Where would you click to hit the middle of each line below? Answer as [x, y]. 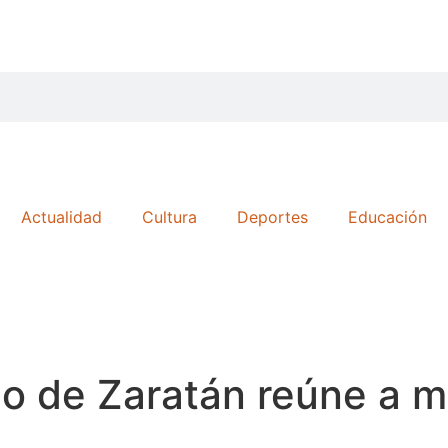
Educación [387, 217]
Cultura [169, 217]
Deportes [272, 217]
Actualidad [61, 217]
